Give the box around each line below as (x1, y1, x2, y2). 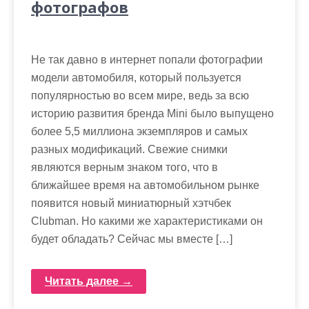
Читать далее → (45, 275, 132, 288)
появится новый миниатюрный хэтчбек (31, 197, 231, 210)
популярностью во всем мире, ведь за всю (31, 90, 249, 102)
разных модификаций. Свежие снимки (31, 143, 228, 156)
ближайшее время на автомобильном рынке (31, 179, 259, 192)
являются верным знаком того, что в (31, 161, 218, 174)
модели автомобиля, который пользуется (31, 72, 241, 84)
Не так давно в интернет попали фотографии (31, 54, 263, 66)
